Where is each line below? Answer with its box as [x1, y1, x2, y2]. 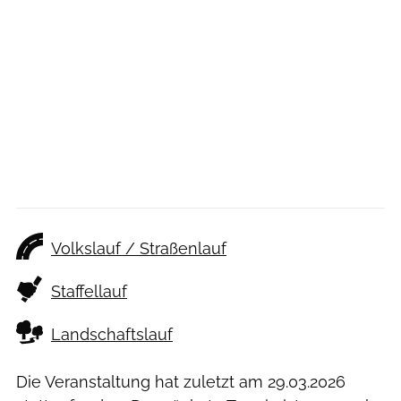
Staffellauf [51, 282, 127, 302]
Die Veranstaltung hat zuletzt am [16, 372, 268, 391]
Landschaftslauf [51, 325, 173, 345]
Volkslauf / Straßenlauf [51, 239, 226, 259]
